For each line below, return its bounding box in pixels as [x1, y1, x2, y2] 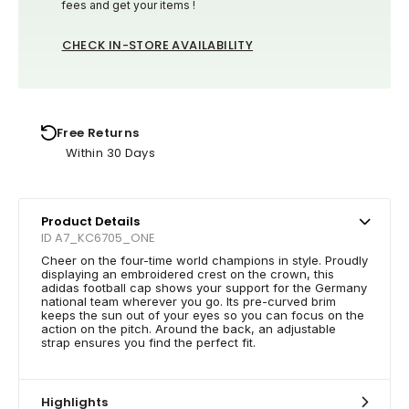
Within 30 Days [66, 143, 156, 162]
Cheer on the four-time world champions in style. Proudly [41, 252, 368, 267]
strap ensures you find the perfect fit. [41, 334, 256, 350]
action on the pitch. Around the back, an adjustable [41, 320, 336, 336]
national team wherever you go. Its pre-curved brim [41, 293, 336, 309]
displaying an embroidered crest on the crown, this [41, 266, 334, 281]
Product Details [41, 212, 140, 230]
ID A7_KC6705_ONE [41, 228, 155, 246]
